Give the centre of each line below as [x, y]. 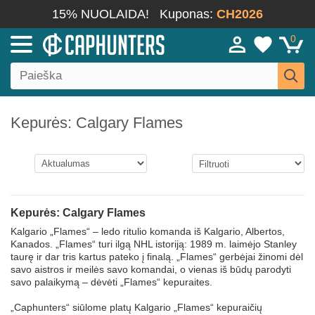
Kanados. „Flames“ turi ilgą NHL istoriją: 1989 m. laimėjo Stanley [154, 244]
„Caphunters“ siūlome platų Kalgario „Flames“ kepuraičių [136, 307]
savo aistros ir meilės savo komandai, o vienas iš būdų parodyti [151, 269]
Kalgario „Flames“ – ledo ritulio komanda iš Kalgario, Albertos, [148, 231]
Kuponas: [188, 14]
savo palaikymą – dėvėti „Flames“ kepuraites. [111, 282]
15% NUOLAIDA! [101, 14]
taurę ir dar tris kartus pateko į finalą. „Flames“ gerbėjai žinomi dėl [157, 257]
